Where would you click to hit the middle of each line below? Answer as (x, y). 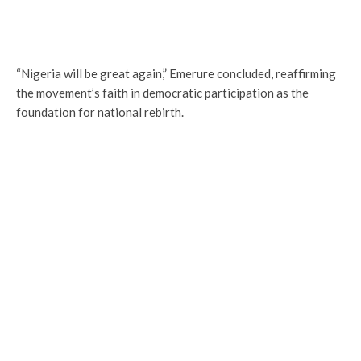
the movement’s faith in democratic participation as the (162, 93)
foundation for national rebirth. (100, 112)
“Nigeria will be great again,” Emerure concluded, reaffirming (176, 73)
